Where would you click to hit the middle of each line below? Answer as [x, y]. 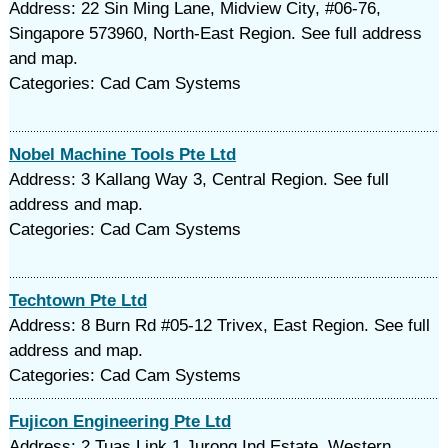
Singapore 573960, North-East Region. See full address [215, 33]
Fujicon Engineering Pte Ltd [119, 421]
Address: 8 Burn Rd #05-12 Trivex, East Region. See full [219, 325]
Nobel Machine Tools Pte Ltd [122, 154]
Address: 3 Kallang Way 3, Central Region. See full [198, 179]
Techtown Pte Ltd [77, 300]
